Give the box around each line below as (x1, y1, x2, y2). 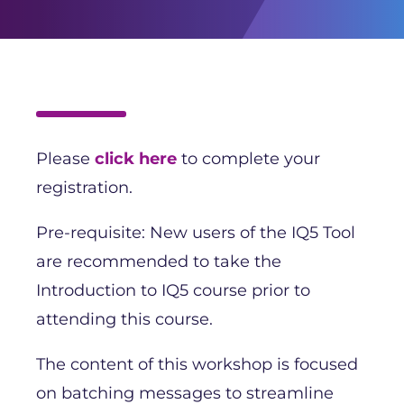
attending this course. (36, 308, 213, 329)
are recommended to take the (36, 251, 281, 271)
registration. (36, 177, 133, 197)
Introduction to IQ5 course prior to (36, 280, 310, 300)
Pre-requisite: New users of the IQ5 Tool (36, 222, 355, 243)
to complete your (177, 148, 320, 169)
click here (95, 148, 177, 169)
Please (36, 148, 95, 169)
